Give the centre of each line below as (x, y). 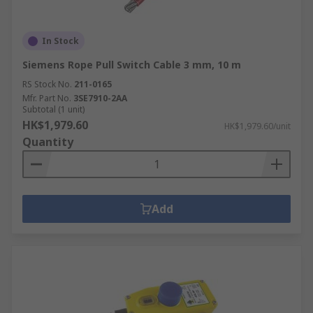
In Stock (60, 41)
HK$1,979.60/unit (257, 126)
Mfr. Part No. (47, 98)
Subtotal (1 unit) (53, 109)
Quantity (48, 142)
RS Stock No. (47, 84)
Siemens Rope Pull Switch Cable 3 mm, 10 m (132, 65)
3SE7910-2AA (100, 98)
